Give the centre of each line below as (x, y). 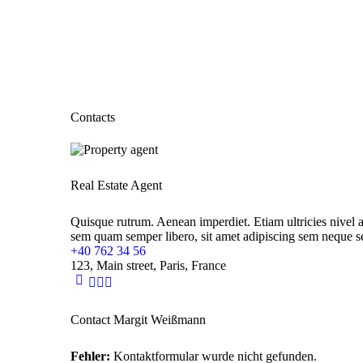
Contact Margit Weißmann (138, 319)
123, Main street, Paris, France (148, 266)
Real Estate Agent (116, 186)
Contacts (93, 117)
